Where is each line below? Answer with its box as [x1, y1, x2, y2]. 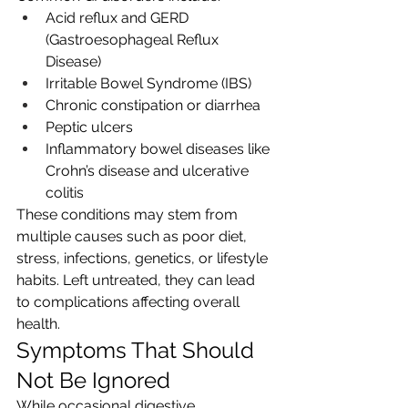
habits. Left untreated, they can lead [16, 270, 259, 289]
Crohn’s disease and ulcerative [46, 161, 252, 179]
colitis [46, 183, 84, 201]
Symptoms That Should [16, 336, 260, 363]
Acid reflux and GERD [46, 8, 192, 26]
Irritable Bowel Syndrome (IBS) [46, 74, 251, 92]
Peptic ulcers [46, 117, 133, 136]
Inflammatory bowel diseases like [46, 139, 273, 158]
